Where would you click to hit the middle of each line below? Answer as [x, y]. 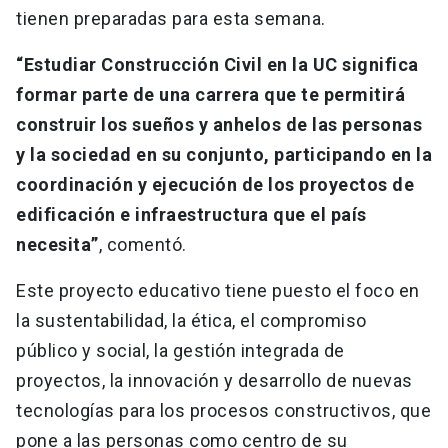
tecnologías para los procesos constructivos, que [223, 411]
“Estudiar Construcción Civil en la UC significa [217, 65]
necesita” [57, 245]
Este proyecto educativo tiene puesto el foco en [218, 291]
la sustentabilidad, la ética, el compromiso [191, 321]
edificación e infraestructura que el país [191, 215]
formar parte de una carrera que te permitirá [210, 95]
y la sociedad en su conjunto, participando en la [224, 155]
